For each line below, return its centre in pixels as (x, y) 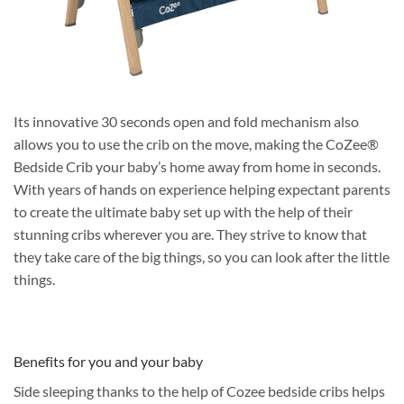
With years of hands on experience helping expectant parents (202, 188)
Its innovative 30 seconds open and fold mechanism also (186, 121)
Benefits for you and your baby (108, 362)
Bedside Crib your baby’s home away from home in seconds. (197, 166)
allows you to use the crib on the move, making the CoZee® (196, 143)
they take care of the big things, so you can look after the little (202, 256)
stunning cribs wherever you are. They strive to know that (190, 234)
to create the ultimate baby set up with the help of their (183, 211)
